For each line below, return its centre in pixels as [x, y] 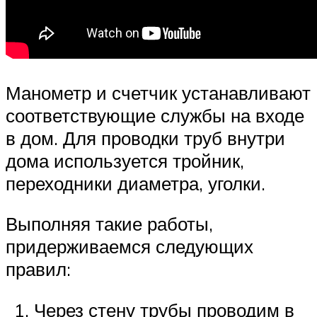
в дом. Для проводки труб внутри [145, 138]
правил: [38, 269]
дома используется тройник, [125, 160]
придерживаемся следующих [129, 247]
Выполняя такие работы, [109, 224]
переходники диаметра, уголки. [136, 183]
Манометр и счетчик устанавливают [158, 92]
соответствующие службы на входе [155, 115]
